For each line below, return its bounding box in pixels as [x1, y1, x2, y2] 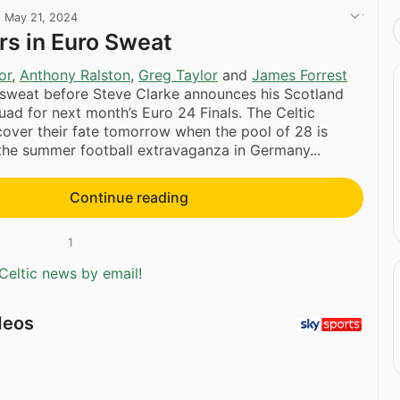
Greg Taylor [138, 65, 218, 84]
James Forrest [252, 65, 347, 84]
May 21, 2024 [4, 11, 78, 24]
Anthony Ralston [20, 65, 130, 84]
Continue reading [69, 187, 188, 206]
